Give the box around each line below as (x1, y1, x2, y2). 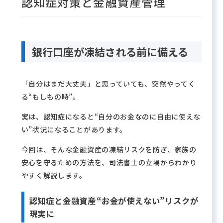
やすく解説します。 (21, 170, 87, 180)
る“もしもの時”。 (21, 92, 80, 102)
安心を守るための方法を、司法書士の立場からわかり (21, 157, 197, 167)
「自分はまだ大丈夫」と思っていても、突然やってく (21, 79, 196, 89)
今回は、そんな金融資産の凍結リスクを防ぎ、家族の (21, 144, 197, 154)
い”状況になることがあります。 (21, 124, 127, 134)
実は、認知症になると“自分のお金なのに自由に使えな (21, 111, 201, 121)
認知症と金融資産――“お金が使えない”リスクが (29, 195, 199, 207)
